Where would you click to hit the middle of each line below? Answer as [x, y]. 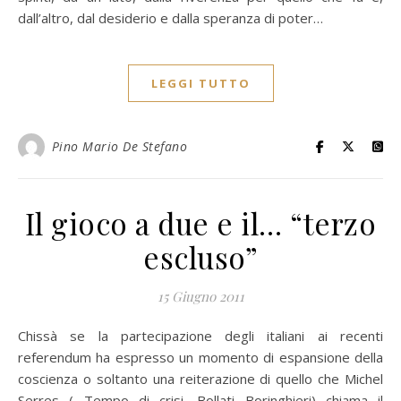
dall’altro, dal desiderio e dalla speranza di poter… [171, 18]
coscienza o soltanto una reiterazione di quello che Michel [200, 379]
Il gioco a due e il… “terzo [200, 223]
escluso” [200, 257]
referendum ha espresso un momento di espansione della [200, 357]
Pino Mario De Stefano [119, 146]
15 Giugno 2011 [200, 296]
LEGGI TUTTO [200, 83]
